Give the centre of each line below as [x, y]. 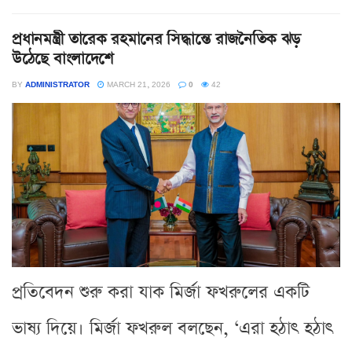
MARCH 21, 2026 [137, 84]
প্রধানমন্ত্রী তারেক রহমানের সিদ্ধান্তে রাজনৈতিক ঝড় [156, 39]
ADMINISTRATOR [57, 84]
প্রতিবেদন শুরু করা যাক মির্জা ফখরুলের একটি [161, 292]
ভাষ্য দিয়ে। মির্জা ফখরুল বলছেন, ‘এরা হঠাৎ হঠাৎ [172, 328]
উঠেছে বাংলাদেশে [63, 59]
